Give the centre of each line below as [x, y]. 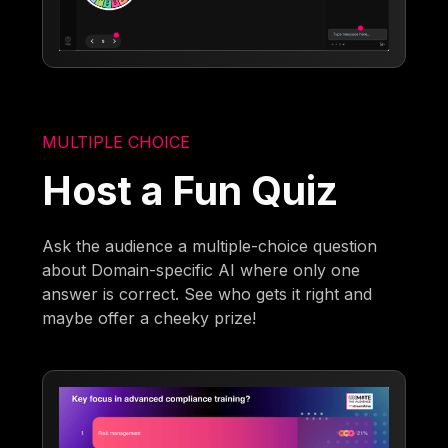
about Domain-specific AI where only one [201, 269]
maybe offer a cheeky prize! [149, 317]
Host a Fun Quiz [190, 190]
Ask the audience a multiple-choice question [210, 245]
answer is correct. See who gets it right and [207, 293]
